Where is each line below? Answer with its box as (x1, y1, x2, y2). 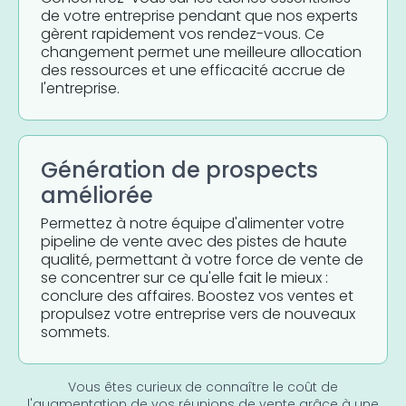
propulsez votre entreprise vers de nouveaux (41, 303, 355, 324)
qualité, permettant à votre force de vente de (41, 248, 363, 270)
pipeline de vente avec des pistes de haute (41, 230, 347, 252)
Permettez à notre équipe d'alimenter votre (41, 212, 344, 234)
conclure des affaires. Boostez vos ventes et (41, 285, 353, 306)
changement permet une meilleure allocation (41, 41, 362, 63)
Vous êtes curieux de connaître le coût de (68, 377, 338, 396)
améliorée (41, 179, 153, 210)
